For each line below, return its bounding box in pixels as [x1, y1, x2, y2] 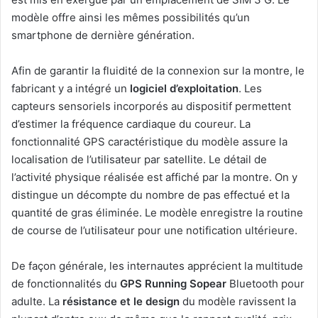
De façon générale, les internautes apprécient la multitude [11, 259, 303, 273]
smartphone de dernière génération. [11, 28, 194, 43]
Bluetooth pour [226, 277, 305, 291]
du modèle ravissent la [180, 295, 296, 309]
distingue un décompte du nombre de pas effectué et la [11, 188, 290, 202]
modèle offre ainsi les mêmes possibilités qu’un [11, 11, 250, 25]
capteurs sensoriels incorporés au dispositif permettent [11, 99, 291, 114]
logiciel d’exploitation [127, 82, 238, 96]
